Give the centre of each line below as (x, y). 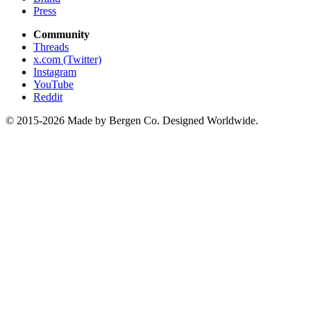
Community (61, 34)
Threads (51, 47)
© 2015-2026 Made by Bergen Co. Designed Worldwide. (132, 120)
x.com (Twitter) (67, 59)
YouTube (53, 84)
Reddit (48, 96)
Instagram (55, 72)
